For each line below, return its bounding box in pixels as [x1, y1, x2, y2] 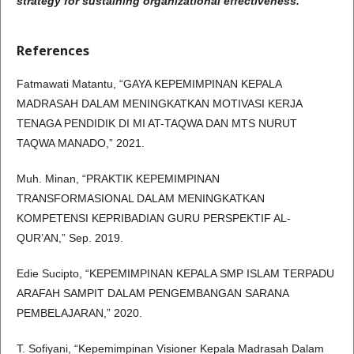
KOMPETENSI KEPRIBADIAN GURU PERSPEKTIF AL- [17, 212, 291, 225]
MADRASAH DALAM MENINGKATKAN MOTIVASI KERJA [17, 97, 302, 111]
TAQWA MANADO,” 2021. [17, 137, 145, 150]
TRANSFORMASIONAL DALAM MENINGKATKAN [17, 192, 265, 205]
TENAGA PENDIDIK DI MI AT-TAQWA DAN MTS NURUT [17, 117, 297, 130]
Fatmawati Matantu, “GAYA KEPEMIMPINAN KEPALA [17, 77, 281, 91]
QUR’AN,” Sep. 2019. [17, 232, 123, 245]
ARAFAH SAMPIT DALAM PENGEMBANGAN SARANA [17, 287, 288, 300]
